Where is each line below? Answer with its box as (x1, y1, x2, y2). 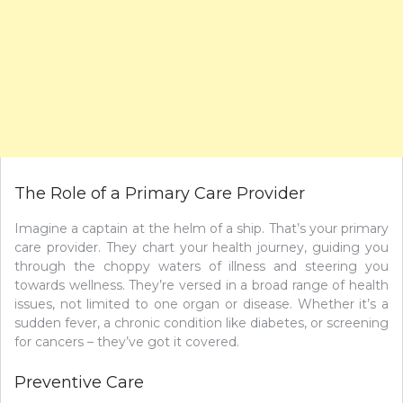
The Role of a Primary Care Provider (14, 183, 305, 203)
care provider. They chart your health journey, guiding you (14, 238, 389, 255)
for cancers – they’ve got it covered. (14, 333, 239, 350)
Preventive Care (14, 372, 144, 392)
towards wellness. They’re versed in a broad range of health (14, 276, 389, 293)
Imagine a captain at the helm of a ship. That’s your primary (14, 219, 389, 237)
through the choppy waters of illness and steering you (14, 257, 389, 274)
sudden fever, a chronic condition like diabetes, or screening (14, 314, 389, 331)
